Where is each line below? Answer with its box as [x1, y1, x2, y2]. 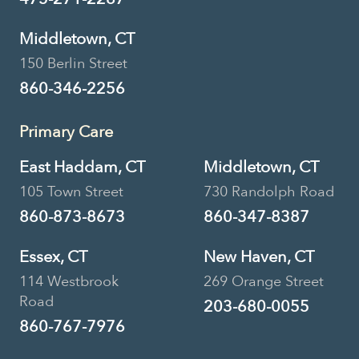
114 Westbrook [19, 271, 119, 292]
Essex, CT [19, 245, 87, 268]
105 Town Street [19, 181, 123, 202]
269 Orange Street [204, 271, 324, 292]
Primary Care [19, 120, 113, 143]
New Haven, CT [204, 245, 314, 268]
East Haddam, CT [19, 155, 145, 178]
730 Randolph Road [204, 181, 334, 202]
